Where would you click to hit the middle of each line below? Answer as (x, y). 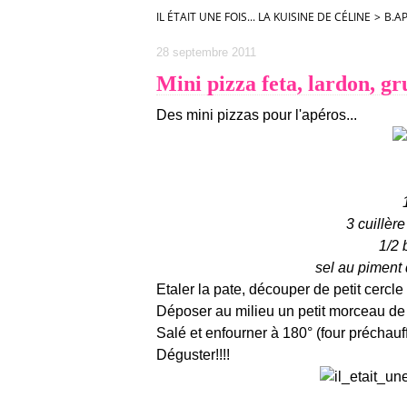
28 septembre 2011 (206, 52)
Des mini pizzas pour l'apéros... (257, 115)
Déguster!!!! (193, 355)
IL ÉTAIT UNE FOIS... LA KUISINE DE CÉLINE (263, 17)
